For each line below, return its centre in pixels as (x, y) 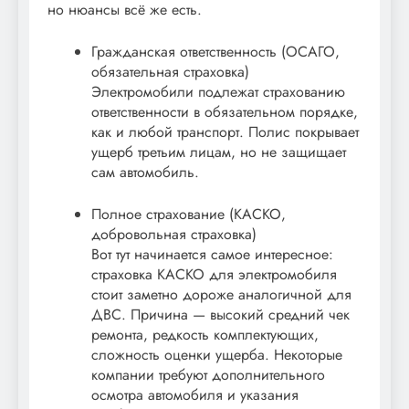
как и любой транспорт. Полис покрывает (225, 132)
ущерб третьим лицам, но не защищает (219, 152)
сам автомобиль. (145, 173)
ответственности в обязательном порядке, (225, 112)
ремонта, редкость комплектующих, (205, 335)
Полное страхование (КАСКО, (189, 215)
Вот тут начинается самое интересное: (212, 255)
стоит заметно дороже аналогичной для (221, 295)
